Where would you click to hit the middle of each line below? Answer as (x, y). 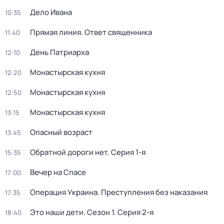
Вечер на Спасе (58, 172)
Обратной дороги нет (69, 152)
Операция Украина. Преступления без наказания (119, 192)
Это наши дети (57, 212)
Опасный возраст (61, 132)
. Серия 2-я (134, 212)
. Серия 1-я (126, 152)
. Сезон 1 (99, 212)
